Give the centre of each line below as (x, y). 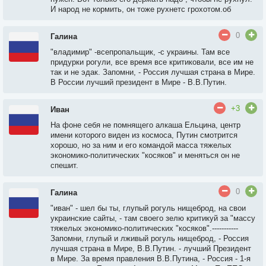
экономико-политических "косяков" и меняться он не (145, 155)
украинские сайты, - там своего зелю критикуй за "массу (153, 218)
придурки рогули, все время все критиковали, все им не (152, 62)
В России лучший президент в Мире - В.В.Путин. (139, 82)
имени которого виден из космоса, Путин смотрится (144, 135)
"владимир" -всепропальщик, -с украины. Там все (140, 52)
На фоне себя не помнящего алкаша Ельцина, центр (145, 125)
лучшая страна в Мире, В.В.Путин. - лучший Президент (151, 248)
